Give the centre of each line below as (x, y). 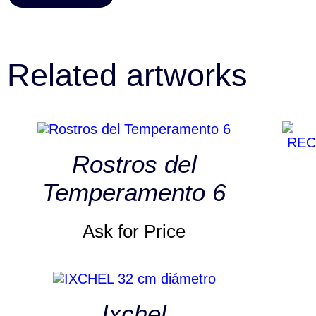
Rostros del (134, 164)
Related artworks (127, 75)
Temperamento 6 (134, 193)
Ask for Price (134, 232)
